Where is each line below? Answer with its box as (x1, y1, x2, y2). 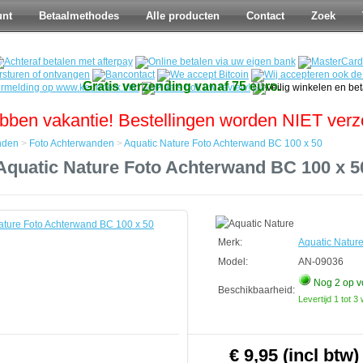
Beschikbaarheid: (218, 284, 295, 296)
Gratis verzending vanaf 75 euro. (82, 79, 281, 93)
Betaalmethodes (39, 10, 119, 22)
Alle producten (146, 10, 220, 22)
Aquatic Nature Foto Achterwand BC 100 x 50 (124, 138, 322, 149)
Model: (218, 256, 248, 267)
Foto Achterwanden (29, 138, 114, 149)
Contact (246, 10, 284, 22)
